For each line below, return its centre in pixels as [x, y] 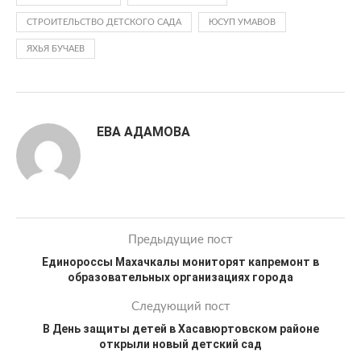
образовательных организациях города [180, 277]
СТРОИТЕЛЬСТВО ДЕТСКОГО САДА [104, 22]
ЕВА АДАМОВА [143, 132]
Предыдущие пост [180, 240]
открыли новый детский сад [180, 344]
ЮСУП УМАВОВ [242, 22]
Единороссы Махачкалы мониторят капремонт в [180, 262]
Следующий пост [180, 307]
